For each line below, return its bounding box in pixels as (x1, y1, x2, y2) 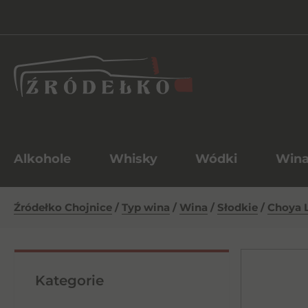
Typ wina (122, 201, 170, 214)
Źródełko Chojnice (14, 201, 112, 214)
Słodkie (217, 201, 258, 214)
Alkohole (14, 151, 71, 166)
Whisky (109, 151, 157, 166)
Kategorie (35, 272, 104, 289)
